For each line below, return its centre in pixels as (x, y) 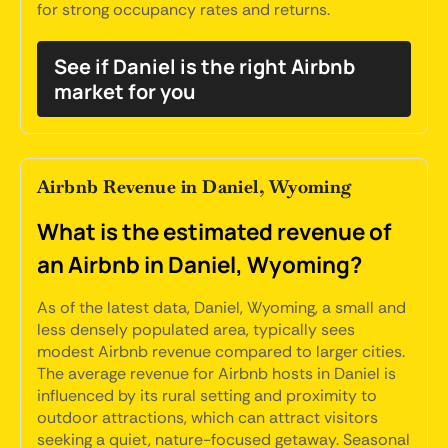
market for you (125, 91)
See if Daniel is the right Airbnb (204, 66)
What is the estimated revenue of (214, 231)
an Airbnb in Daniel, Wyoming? (199, 264)
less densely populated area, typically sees (196, 329)
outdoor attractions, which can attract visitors (207, 417)
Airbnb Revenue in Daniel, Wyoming (195, 186)
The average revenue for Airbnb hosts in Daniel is (216, 373)
